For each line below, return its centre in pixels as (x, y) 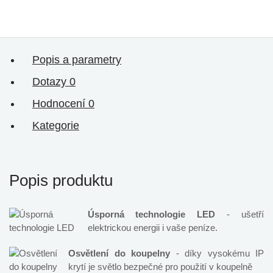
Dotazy (51, 82)
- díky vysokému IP (217, 253)
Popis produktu (61, 180)
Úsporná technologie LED (151, 214)
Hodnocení (60, 104)
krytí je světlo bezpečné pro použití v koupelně (161, 267)
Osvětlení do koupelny (119, 253)
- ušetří (240, 214)
